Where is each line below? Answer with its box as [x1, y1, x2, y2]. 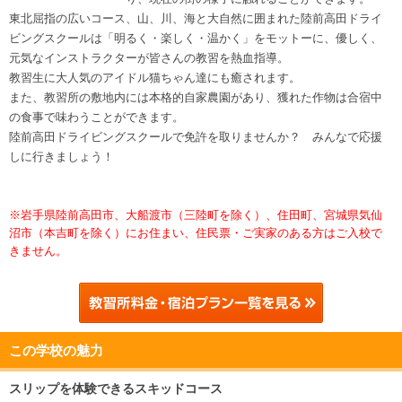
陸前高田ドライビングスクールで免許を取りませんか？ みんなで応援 [9, 130, 382, 144]
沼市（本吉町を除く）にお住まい [9, 226, 184, 240]
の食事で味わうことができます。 [9, 110, 184, 125]
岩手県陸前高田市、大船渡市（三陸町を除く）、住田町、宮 [21, 208, 336, 223]
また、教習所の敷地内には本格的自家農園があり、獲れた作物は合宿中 [9, 91, 382, 105]
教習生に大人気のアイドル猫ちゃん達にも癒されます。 [9, 71, 301, 85]
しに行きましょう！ [9, 150, 114, 164]
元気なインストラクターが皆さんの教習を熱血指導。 [9, 51, 289, 66]
